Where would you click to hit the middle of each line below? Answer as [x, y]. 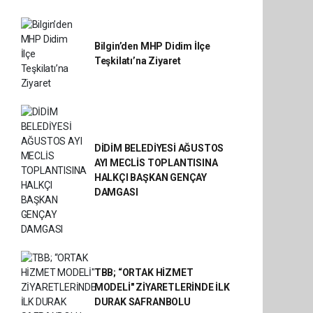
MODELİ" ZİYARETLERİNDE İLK [162, 287]
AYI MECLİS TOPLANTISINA [156, 163]
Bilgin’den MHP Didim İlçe [152, 46]
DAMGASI [116, 192]
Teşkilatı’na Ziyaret [137, 61]
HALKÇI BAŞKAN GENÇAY [150, 178]
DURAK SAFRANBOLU [142, 301]
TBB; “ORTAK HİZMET [144, 272]
